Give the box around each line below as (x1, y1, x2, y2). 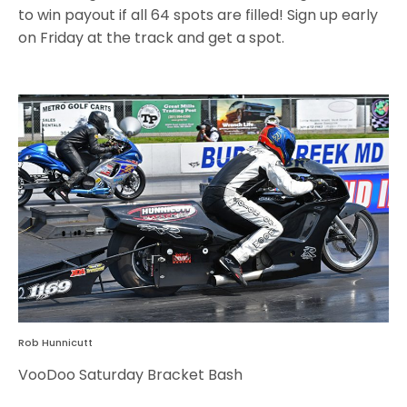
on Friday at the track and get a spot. (18, 26, 284, 48)
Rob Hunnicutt (18, 335, 93, 351)
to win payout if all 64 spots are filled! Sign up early (18, 4, 378, 25)
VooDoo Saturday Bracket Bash (18, 364, 243, 386)
